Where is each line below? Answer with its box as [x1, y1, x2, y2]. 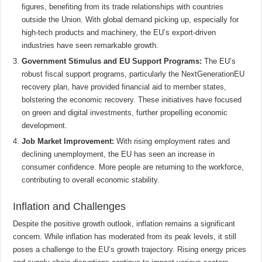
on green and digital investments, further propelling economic [22, 108, 228, 117]
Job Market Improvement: [22, 136, 115, 146]
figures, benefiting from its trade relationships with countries [22, 2, 224, 11]
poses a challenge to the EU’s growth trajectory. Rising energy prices [13, 244, 247, 254]
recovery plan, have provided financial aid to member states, [22, 82, 227, 91]
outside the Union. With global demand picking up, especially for [22, 15, 239, 24]
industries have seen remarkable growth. [22, 40, 159, 50]
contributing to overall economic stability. [22, 175, 160, 184]
